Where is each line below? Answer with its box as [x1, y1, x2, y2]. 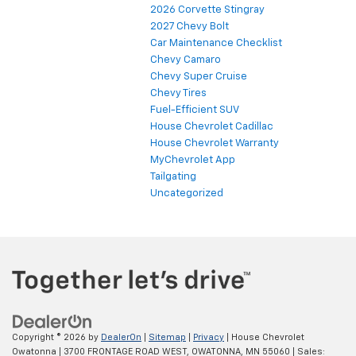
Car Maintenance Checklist [150, 37, 282, 48]
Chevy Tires [150, 87, 207, 99]
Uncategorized [150, 188, 223, 199]
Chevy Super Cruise [150, 71, 247, 82]
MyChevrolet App [150, 154, 235, 165]
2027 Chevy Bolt [150, 21, 229, 32]
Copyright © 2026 [12, 333, 88, 342]
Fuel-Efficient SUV [150, 104, 239, 115]
